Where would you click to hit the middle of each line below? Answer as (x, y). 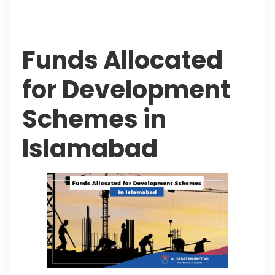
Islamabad (90, 148)
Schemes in (94, 119)
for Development (126, 89)
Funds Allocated (122, 60)
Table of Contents (82, 9)
